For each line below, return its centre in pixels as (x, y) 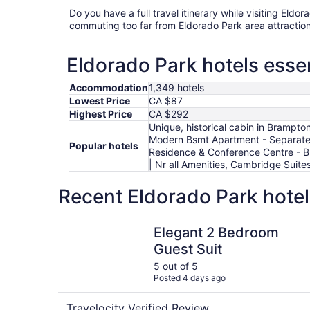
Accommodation (109, 88)
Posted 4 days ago (189, 277)
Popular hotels (104, 146)
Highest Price (101, 114)
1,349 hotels (176, 88)
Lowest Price (100, 101)
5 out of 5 (175, 266)
